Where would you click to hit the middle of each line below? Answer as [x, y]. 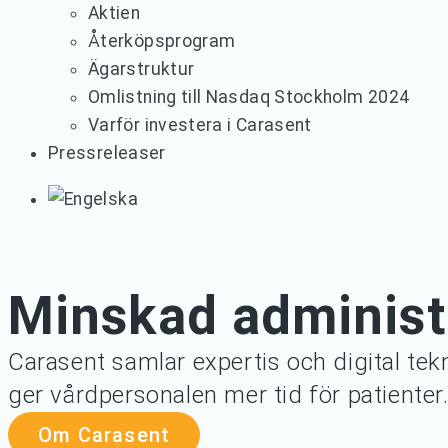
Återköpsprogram [162, 41]
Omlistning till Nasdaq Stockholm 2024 [249, 97]
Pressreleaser [107, 153]
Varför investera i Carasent [200, 125]
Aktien [114, 13]
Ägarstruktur [141, 69]
